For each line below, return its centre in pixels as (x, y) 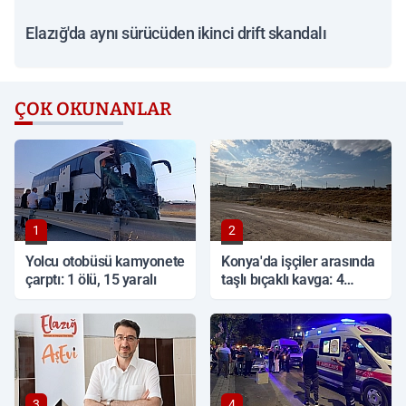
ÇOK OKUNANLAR (93, 109)
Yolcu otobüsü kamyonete (105, 261)
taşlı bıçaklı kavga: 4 (283, 280)
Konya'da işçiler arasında (298, 261)
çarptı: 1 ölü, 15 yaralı (91, 280)
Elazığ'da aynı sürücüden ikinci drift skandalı (176, 33)
